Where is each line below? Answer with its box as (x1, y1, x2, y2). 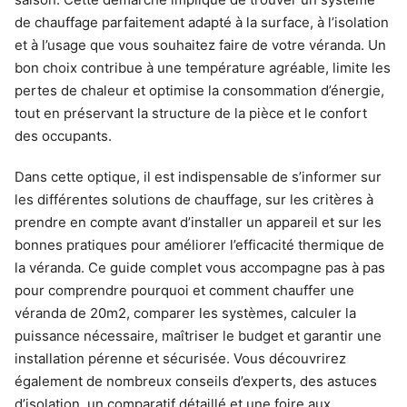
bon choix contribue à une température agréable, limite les (15, 59, 391, 76)
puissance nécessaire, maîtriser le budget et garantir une (15, 327, 382, 344)
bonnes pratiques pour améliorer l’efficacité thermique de (15, 236, 384, 253)
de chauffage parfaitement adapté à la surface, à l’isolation (15, 14, 389, 31)
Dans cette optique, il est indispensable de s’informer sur (15, 168, 382, 185)
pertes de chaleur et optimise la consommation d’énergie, (15, 82, 384, 99)
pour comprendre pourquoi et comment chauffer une (15, 282, 354, 299)
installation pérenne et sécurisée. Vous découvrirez (15, 350, 346, 367)
